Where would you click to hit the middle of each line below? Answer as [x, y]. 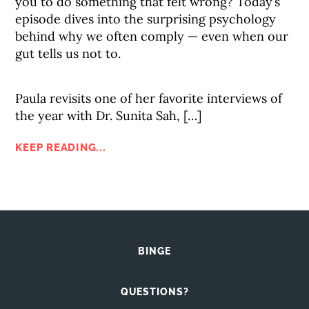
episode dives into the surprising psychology [146, 19]
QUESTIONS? [154, 292]
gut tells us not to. [68, 53]
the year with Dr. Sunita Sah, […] [109, 116]
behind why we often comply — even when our [152, 36]
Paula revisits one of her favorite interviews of [149, 98]
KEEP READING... [61, 148]
